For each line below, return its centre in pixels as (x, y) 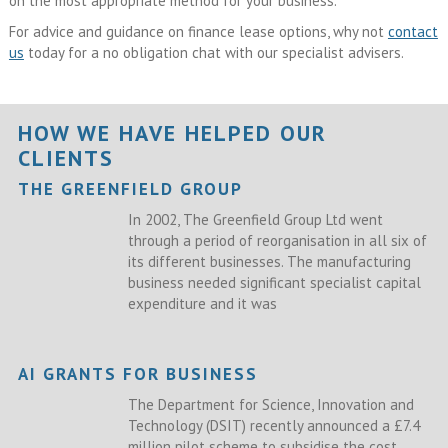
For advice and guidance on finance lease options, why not (198, 31)
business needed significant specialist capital (274, 283)
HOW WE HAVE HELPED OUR (172, 132)
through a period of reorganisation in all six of (277, 241)
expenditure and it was (202, 304)
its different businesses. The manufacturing (269, 262)
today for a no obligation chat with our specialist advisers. (213, 52)
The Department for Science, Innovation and (270, 405)
